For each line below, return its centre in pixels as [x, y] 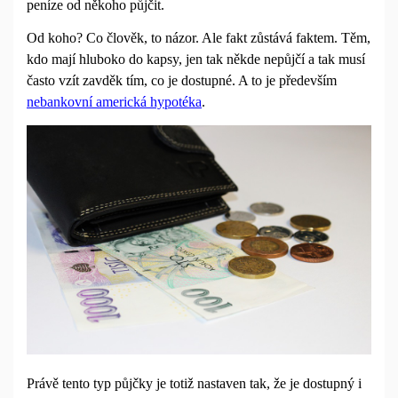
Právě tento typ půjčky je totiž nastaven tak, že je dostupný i [194, 383]
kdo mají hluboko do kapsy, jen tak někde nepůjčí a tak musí [196, 60]
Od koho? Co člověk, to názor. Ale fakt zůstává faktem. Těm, [199, 38]
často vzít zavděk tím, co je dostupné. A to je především [182, 81]
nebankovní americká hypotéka [114, 102]
